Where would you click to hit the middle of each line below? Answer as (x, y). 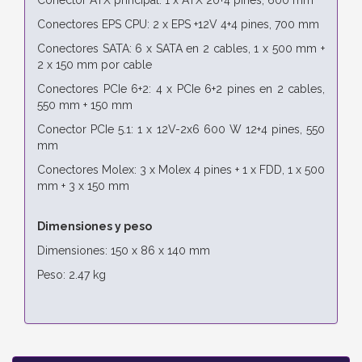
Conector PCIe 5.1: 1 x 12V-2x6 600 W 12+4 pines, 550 (181, 129)
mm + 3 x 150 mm (83, 185)
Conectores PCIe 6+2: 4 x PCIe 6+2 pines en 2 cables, (181, 88)
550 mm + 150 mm (85, 105)
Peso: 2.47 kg (72, 274)
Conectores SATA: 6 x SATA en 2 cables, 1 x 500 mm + (181, 48)
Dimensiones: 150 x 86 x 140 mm (124, 250)
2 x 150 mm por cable (95, 64)
